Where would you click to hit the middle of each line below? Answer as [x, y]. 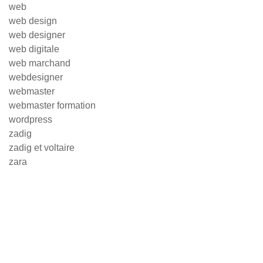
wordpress [31, 119]
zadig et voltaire [42, 148]
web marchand [40, 63]
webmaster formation [52, 105]
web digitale [34, 49]
